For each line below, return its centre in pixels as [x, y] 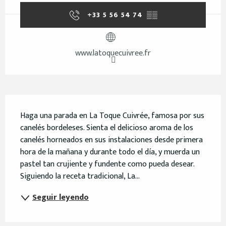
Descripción [40, 103]
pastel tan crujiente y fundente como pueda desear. [107, 164]
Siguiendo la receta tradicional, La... [80, 176]
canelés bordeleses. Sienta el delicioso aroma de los [107, 128]
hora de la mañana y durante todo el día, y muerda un [110, 152]
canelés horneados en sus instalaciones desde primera [111, 140]
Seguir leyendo [61, 197]
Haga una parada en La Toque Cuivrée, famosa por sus [112, 116]
